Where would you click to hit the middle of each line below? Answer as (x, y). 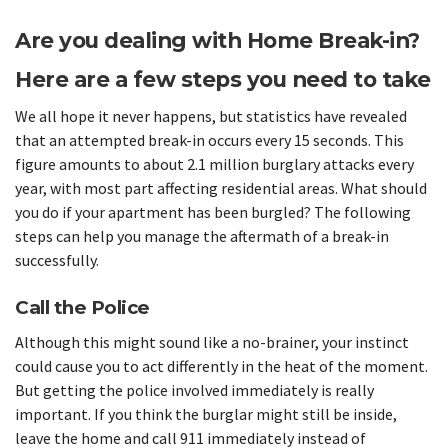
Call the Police (82, 308)
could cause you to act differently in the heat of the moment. (221, 365)
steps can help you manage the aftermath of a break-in (202, 236)
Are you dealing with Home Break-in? (217, 39)
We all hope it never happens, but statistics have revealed (211, 116)
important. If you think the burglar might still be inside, (206, 413)
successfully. (57, 260)
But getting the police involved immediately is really (194, 389)
